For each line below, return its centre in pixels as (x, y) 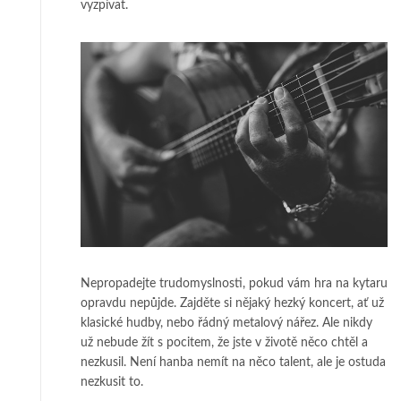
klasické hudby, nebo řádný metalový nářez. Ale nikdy (226, 323)
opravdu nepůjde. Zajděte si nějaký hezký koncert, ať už (232, 303)
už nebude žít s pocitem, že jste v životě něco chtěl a (224, 342)
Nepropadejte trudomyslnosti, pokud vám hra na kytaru (234, 283)
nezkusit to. (112, 382)
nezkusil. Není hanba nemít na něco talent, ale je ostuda (233, 362)
